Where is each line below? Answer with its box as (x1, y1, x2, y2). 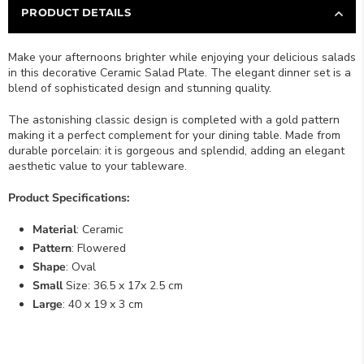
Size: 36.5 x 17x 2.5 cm (63, 278, 183, 293)
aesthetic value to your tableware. (8, 158, 187, 174)
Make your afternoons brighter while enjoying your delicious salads (8, 50, 356, 65)
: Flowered (71, 240, 126, 256)
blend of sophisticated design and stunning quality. (8, 80, 275, 96)
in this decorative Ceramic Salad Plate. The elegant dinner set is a (8, 65, 351, 80)
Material (32, 222, 76, 237)
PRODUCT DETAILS (21, 6, 131, 19)
